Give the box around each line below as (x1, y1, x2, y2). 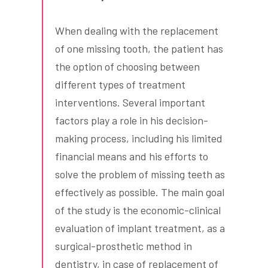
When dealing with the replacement (55, 24, 218, 38)
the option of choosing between (55, 60, 200, 74)
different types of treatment (55, 78, 185, 92)
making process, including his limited (55, 132, 223, 145)
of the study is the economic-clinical (55, 203, 221, 217)
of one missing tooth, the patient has (55, 42, 223, 56)
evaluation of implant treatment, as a (55, 221, 225, 235)
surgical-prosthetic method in (55, 239, 192, 253)
